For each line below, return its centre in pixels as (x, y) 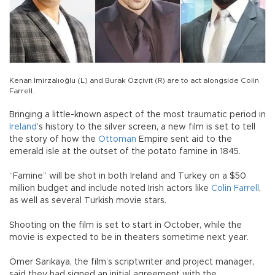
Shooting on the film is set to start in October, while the (126, 226)
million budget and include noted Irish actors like (110, 189)
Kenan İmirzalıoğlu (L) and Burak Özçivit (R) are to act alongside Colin (134, 81)
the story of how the (54, 140)
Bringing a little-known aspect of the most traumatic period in (137, 115)
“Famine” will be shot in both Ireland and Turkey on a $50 (128, 176)
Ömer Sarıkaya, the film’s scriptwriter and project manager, (132, 262)
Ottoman (117, 140)
